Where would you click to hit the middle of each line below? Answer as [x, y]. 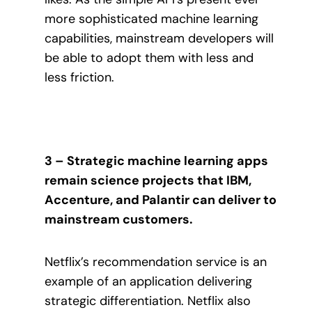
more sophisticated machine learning [151, 18]
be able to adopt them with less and [149, 57]
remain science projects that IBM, [148, 181]
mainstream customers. [119, 220]
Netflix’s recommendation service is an [156, 262]
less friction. [79, 77]
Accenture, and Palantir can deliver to [161, 200]
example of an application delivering [148, 281]
